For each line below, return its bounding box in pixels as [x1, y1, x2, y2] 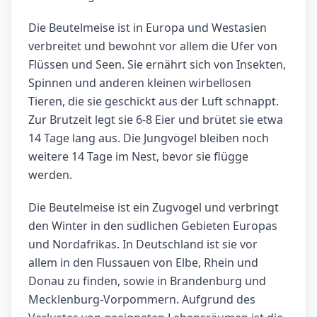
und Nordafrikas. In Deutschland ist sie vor [28, 236, 258, 253]
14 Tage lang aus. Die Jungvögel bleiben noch [28, 130, 269, 146]
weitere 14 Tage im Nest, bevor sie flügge [28, 149, 248, 165]
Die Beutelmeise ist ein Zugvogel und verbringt [28, 200, 279, 216]
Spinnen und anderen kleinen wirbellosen [28, 75, 251, 91]
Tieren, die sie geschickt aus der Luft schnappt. [28, 93, 279, 110]
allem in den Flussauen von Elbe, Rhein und [28, 255, 258, 271]
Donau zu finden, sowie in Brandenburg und [28, 273, 266, 289]
